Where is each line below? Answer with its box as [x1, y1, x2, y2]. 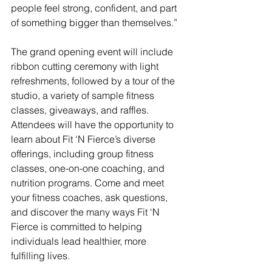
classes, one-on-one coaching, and [11, 161, 167, 174]
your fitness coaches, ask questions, [11, 191, 170, 203]
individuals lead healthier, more [11, 234, 149, 247]
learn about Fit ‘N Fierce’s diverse [11, 132, 158, 145]
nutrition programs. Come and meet [11, 176, 166, 189]
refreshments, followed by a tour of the [11, 74, 177, 87]
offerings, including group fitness [11, 147, 156, 160]
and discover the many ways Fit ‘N [11, 205, 162, 218]
